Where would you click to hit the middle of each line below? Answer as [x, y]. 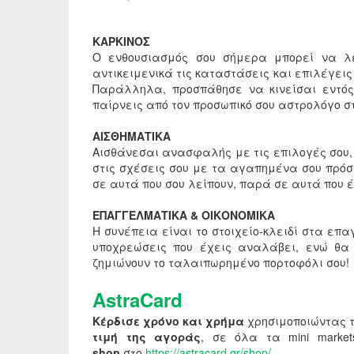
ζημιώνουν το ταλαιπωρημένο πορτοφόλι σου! [221, 263]
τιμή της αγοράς [147, 337]
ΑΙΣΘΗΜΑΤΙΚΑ [132, 136]
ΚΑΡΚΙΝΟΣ [121, 41]
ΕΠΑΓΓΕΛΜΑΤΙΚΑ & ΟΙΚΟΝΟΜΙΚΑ [184, 215]
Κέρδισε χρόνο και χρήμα [168, 321]
